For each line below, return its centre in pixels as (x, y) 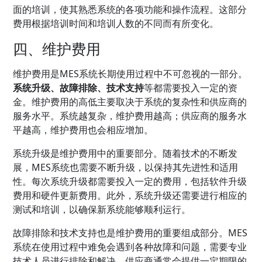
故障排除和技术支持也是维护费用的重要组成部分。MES (130, 232)
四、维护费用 (57, 48)
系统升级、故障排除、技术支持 (79, 87)
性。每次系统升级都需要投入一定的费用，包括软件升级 (130, 181)
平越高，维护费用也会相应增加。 (83, 130)
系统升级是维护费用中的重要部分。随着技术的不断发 (125, 153)
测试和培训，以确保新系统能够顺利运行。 (102, 209)
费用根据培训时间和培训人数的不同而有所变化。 (116, 23)
